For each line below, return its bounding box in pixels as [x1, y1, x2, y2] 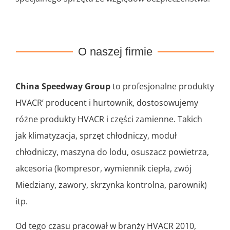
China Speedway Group [15, 81, 110, 92]
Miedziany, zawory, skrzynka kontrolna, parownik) [15, 179, 207, 191]
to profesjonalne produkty [110, 81, 214, 92]
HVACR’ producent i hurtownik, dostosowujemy [15, 97, 198, 109]
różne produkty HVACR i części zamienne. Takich [15, 113, 202, 125]
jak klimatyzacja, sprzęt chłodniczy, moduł [15, 130, 177, 142]
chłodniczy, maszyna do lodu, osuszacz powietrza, [15, 146, 209, 158]
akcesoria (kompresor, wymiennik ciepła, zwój [15, 163, 191, 175]
